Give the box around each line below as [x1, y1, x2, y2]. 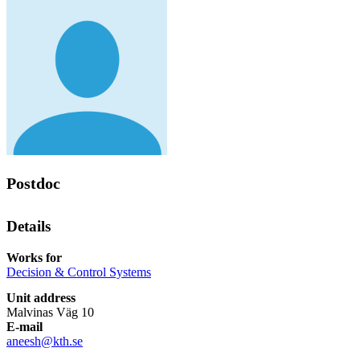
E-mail [6, 319, 43, 333]
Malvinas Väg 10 [6, 305, 94, 319]
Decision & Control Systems [6, 264, 151, 279]
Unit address [6, 290, 76, 305]
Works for [6, 250, 62, 264]
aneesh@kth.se [6, 333, 83, 348]
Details [6, 218, 51, 235]
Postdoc [6, 174, 60, 193]
